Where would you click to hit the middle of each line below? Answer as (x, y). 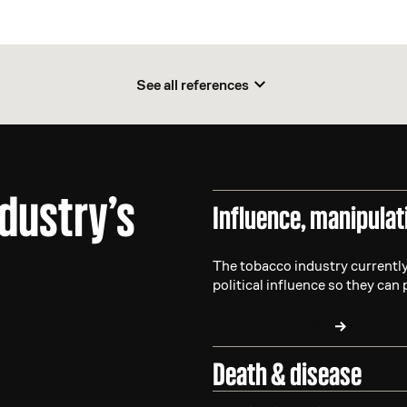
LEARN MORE (283, 326)
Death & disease (287, 374)
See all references (192, 84)
